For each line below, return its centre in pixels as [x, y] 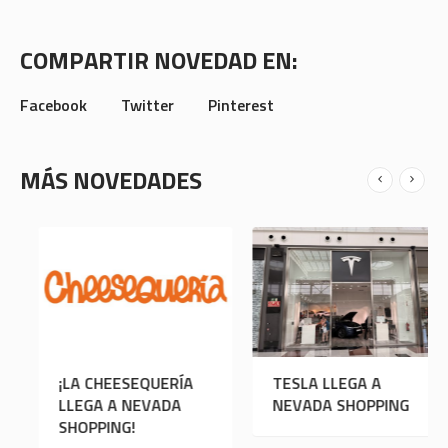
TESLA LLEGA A [308, 383]
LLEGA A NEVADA [101, 405]
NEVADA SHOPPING [322, 405]
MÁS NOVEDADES [111, 180]
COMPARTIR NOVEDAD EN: [159, 60]
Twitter [147, 105]
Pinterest [241, 105]
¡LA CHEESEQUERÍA [107, 383]
